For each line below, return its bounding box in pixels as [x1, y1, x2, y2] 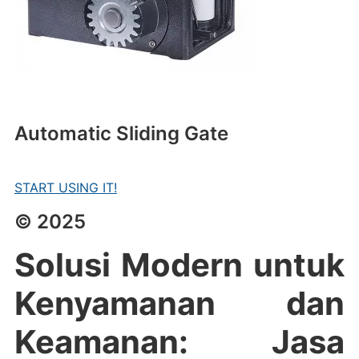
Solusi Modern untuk [14, 245, 345, 285]
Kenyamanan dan [14, 284, 345, 324]
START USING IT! [14, 179, 117, 196]
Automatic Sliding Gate [14, 122, 228, 146]
